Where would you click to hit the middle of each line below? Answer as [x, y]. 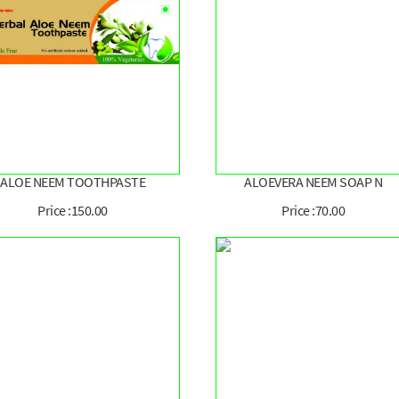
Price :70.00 [313, 211]
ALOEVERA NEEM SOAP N [313, 182]
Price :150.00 [73, 211]
